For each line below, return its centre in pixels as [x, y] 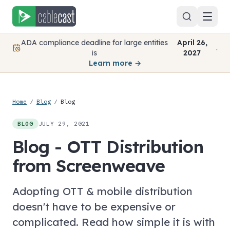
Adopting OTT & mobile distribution [102, 191]
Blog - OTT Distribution [108, 146]
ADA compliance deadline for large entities [94, 43]
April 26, [192, 43]
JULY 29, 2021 [64, 123]
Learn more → [115, 63]
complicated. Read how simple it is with [114, 222]
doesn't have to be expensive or [94, 206]
